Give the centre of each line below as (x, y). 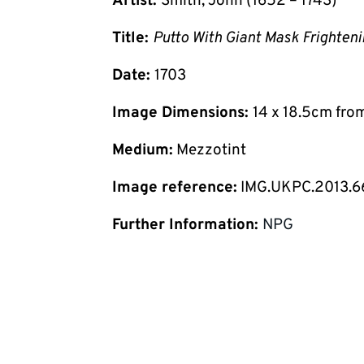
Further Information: (187, 225)
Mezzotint (210, 150)
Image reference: (175, 187)
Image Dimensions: (182, 113)
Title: (132, 38)
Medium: (143, 150)
